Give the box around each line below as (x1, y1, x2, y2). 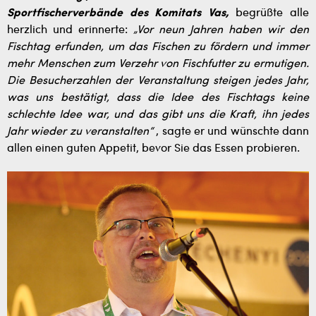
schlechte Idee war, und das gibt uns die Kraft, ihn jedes (7, 109, 309, 121)
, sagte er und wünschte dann (153, 126, 309, 138)
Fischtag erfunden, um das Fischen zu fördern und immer (7, 41, 309, 53)
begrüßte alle (229, 7, 310, 19)
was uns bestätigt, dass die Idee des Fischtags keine (7, 92, 309, 104)
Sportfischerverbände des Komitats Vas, (7, 7, 229, 19)
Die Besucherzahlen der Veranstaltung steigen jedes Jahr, (7, 75, 309, 87)
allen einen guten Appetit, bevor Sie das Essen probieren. (7, 142, 300, 154)
